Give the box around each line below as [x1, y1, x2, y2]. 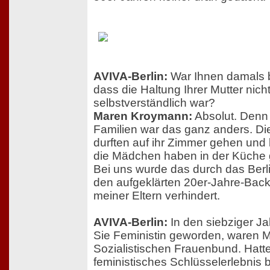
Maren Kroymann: [93, 109, 192, 122]
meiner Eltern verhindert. [93, 189, 220, 202]
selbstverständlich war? [93, 96, 215, 109]
